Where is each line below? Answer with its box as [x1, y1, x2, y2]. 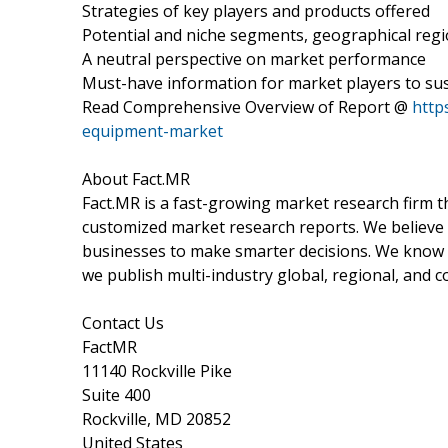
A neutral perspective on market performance [82, 47, 426, 70]
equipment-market [82, 119, 223, 142]
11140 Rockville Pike [82, 359, 232, 382]
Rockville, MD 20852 [82, 407, 231, 430]
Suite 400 [82, 383, 151, 406]
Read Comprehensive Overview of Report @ [82, 95, 412, 118]
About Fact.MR [82, 167, 190, 190]
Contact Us [82, 311, 164, 334]
